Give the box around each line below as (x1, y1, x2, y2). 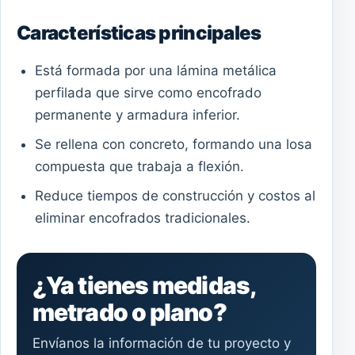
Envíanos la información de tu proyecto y (32, 335, 291, 352)
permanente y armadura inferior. (34, 106, 240, 123)
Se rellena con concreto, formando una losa (34, 136, 312, 153)
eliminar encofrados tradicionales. (34, 210, 250, 227)
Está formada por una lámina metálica (34, 62, 277, 78)
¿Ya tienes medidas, (32, 271, 255, 300)
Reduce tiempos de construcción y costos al (34, 188, 315, 204)
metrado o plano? (32, 298, 227, 327)
